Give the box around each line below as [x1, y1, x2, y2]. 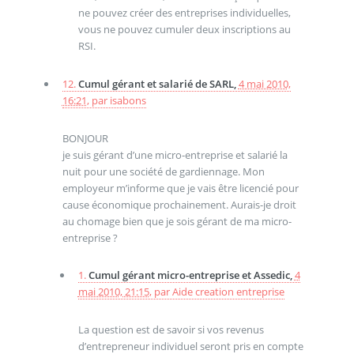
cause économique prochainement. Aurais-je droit [62, 197, 296, 212]
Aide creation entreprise [171, 284, 284, 299]
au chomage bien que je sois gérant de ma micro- [62, 213, 292, 228]
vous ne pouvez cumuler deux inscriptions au [77, 22, 291, 37]
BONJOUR [62, 130, 108, 145]
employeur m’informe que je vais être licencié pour [62, 180, 299, 195]
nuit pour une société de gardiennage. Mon [62, 164, 265, 179]
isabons [109, 92, 146, 107]
